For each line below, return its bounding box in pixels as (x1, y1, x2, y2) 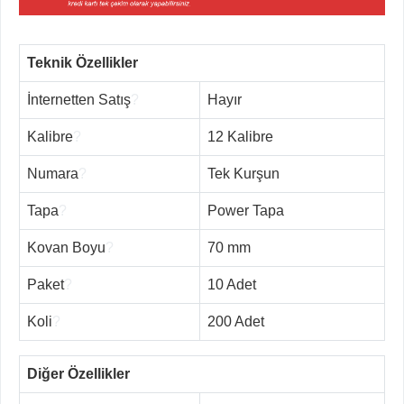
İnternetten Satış (27, 92, 131, 108)
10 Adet (207, 277, 256, 293)
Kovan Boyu (27, 240, 106, 256)
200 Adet (207, 314, 264, 330)
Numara (27, 166, 78, 182)
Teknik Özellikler (27, 55, 138, 71)
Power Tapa (207, 203, 284, 219)
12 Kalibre (207, 129, 273, 145)
